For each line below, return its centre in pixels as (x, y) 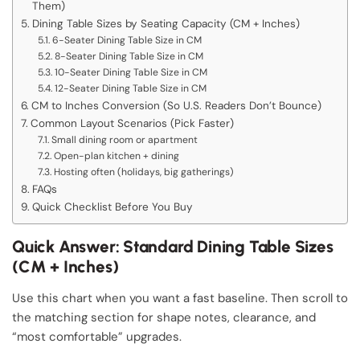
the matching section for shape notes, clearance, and (164, 318)
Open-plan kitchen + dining (116, 156)
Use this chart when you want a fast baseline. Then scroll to (180, 299)
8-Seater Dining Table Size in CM (129, 57)
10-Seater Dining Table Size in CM (131, 73)
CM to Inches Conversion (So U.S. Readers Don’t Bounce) (176, 106)
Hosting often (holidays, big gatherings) (143, 172)
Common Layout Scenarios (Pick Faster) (132, 124)
